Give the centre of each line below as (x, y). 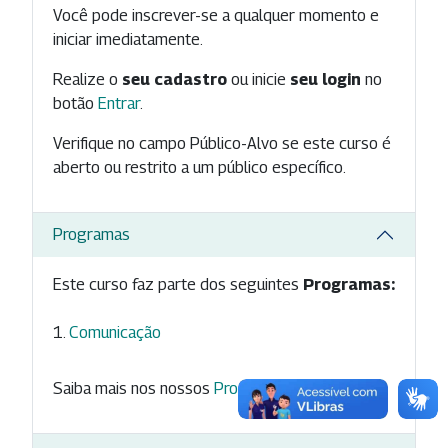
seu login (325, 79)
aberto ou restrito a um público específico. (199, 167)
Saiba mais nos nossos (133, 388)
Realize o (87, 79)
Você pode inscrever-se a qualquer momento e (216, 15)
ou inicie (258, 79)
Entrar (119, 103)
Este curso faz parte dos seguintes (178, 284)
